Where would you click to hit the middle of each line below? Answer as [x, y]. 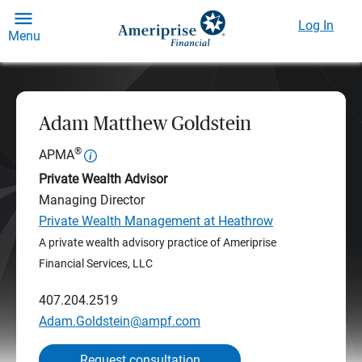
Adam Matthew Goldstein [145, 124]
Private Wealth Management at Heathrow [156, 221]
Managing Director [92, 200]
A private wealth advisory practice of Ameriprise [158, 242]
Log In [316, 25]
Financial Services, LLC [96, 263]
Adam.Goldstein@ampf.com [120, 321]
